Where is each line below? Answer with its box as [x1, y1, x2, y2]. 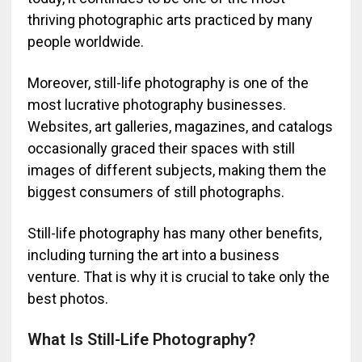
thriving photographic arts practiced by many [27, 11, 313, 28]
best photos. [27, 290, 108, 307]
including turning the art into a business [27, 246, 280, 263]
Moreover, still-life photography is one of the [27, 74, 309, 91]
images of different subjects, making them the [27, 162, 326, 179]
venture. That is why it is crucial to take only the [27, 268, 330, 285]
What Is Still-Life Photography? [27, 330, 255, 349]
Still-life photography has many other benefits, [27, 225, 322, 242]
